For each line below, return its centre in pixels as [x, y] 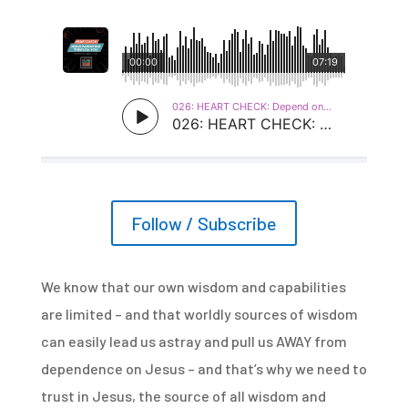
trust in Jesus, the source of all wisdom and [183, 395]
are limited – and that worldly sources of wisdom [199, 313]
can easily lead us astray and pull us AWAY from [194, 341]
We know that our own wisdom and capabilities [193, 286]
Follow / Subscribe [204, 223]
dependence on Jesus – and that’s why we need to [204, 368]
